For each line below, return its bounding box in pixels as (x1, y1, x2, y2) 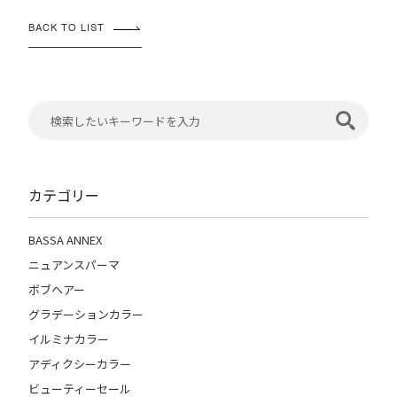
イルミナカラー (28, 331, 109, 347)
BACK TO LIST (28, 24, 105, 34)
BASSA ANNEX (28, 231, 102, 248)
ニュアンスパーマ (28, 256, 120, 273)
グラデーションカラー (28, 306, 144, 323)
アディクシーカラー (28, 355, 131, 372)
